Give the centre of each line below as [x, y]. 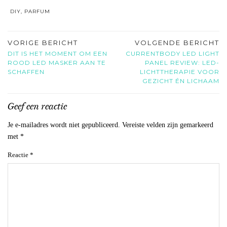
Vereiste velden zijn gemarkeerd [168, 125]
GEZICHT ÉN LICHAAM [181, 81]
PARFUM [37, 12]
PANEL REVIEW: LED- [182, 63]
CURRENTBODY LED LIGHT [173, 54]
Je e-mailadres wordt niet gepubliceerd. [64, 125]
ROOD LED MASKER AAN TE [57, 63]
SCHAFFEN [26, 72]
